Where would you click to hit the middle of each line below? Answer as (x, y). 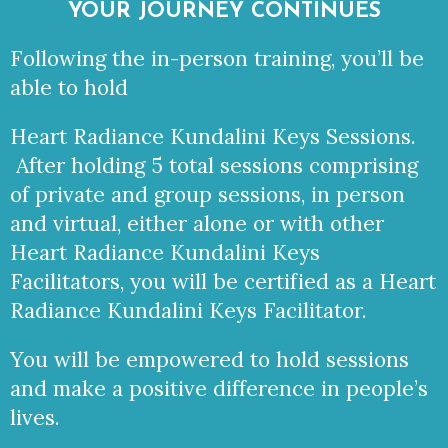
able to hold (72, 87)
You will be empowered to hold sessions (209, 359)
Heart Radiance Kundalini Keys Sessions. (213, 136)
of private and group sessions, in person (207, 194)
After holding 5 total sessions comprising (214, 165)
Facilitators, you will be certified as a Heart (223, 281)
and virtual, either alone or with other (197, 223)
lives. (38, 417)
